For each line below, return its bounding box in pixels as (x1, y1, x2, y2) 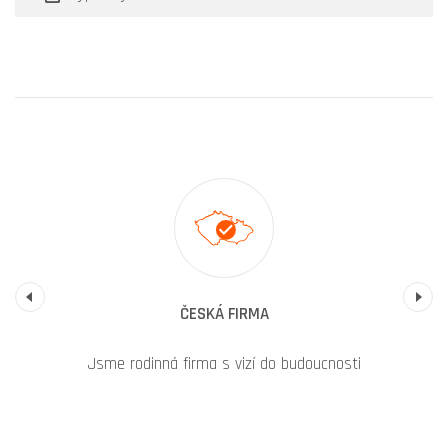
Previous (66, 286, 122, 309)
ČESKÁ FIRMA (179, 303, 269, 326)
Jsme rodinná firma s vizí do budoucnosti (87, 353, 361, 376)
